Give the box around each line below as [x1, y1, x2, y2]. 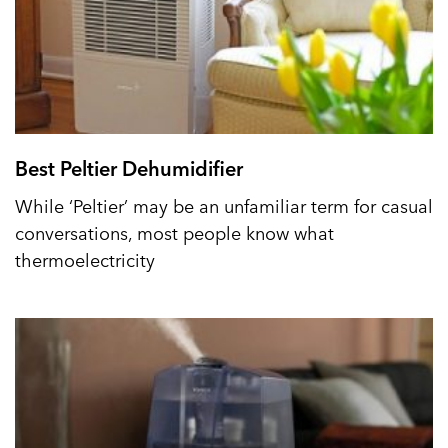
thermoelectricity [15, 245, 155, 273]
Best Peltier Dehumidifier [15, 152, 243, 183]
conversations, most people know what [15, 218, 334, 246]
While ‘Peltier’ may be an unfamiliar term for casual [15, 191, 433, 219]
